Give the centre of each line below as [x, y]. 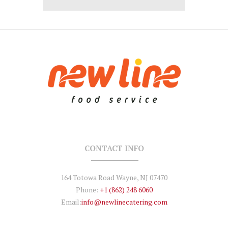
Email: [71, 202]
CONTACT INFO [114, 148]
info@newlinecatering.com [124, 202]
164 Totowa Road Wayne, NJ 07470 [114, 178]
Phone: [87, 190]
